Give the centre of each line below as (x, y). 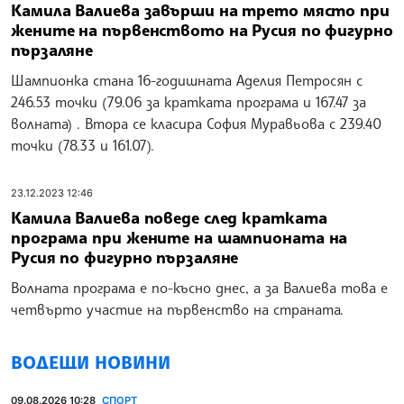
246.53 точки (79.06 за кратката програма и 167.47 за (188, 101)
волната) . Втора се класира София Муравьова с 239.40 (196, 123)
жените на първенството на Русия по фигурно (202, 29)
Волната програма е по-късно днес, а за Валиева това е (199, 288)
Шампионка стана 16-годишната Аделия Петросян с (187, 80)
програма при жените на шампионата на (179, 238)
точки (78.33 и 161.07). (85, 145)
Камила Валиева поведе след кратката (169, 218)
